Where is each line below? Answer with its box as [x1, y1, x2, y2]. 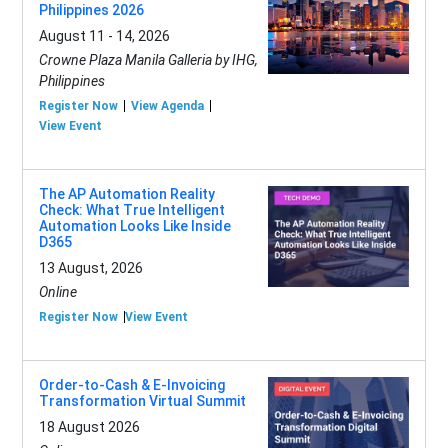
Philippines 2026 [38, 2, 144, 19]
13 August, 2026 [38, 260, 143, 277]
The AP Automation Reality [38, 186, 215, 203]
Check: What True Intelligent [38, 202, 225, 219]
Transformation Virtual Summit [38, 393, 246, 410]
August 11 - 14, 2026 [38, 28, 170, 45]
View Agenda [130, 99, 204, 114]
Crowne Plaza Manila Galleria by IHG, [38, 52, 258, 69]
